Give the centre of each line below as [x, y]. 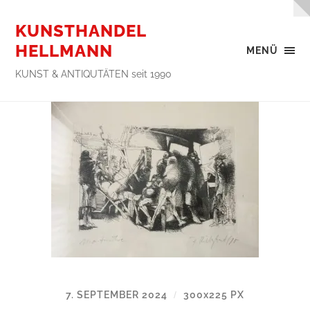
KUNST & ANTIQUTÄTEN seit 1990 [94, 74]
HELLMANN [64, 51]
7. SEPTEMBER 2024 [118, 294]
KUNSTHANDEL [81, 31]
